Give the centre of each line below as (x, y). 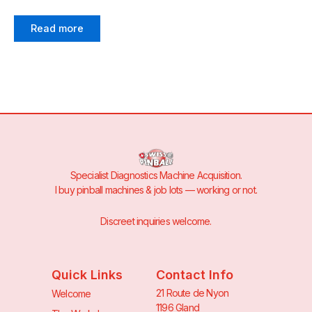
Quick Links (87, 274)
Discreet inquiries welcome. (156, 221)
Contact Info (195, 274)
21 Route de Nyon (193, 292)
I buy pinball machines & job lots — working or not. (156, 189)
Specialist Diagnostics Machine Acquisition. (156, 175)
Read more (57, 29)
